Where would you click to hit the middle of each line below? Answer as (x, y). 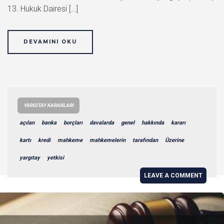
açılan (27, 122)
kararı (178, 122)
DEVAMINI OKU (50, 41)
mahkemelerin (107, 140)
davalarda (102, 122)
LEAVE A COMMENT (173, 175)
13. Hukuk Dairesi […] (43, 8)
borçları (73, 122)
